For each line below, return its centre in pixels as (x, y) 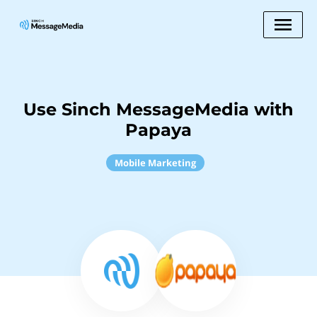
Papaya (158, 130)
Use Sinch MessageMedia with (158, 109)
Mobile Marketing (155, 163)
